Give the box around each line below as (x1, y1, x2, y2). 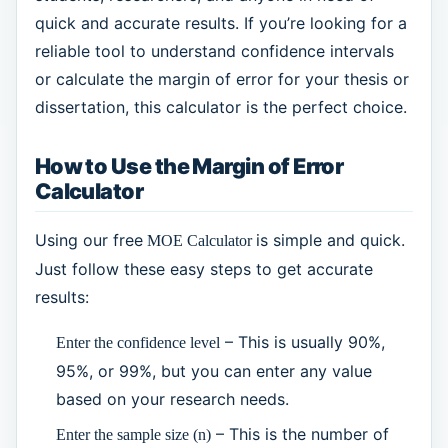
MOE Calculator (142, 232, 256, 250)
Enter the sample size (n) (56, 426, 212, 444)
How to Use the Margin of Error (34, 153, 344, 180)
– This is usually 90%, (220, 331, 386, 352)
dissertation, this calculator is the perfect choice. (34, 97, 407, 118)
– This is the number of (211, 424, 390, 445)
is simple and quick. (255, 230, 405, 251)
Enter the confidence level (56, 333, 221, 351)
